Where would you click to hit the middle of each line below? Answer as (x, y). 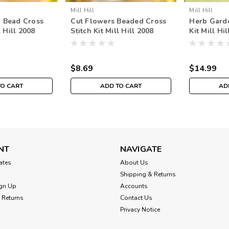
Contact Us (136, 198)
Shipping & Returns (148, 175)
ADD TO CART (121, 86)
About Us (134, 163)
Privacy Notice (140, 210)
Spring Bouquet (99, 41)
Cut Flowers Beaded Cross (119, 21)
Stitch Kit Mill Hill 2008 (112, 31)
